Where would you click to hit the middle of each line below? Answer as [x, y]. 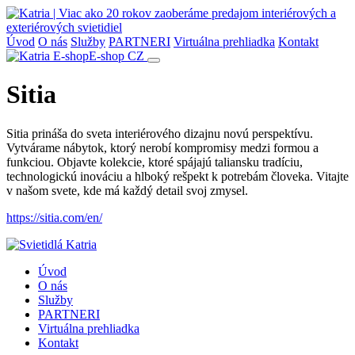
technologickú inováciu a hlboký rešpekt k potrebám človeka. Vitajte [177, 176]
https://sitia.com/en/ [54, 217]
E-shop [107, 56]
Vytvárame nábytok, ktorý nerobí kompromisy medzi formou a [162, 147]
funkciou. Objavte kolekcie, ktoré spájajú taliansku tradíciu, [155, 162]
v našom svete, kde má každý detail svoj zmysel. [127, 190]
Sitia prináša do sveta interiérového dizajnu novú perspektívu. [160, 133]
